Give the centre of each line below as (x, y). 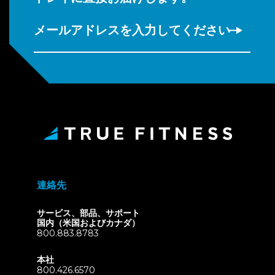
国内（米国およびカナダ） (88, 223)
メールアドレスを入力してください (132, 30)
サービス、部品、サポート (88, 213)
